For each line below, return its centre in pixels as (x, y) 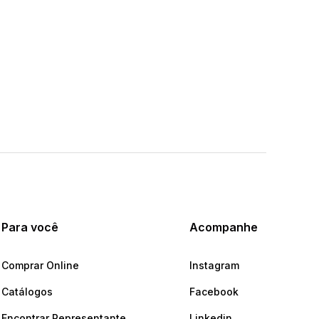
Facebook (214, 292)
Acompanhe (223, 228)
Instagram (214, 266)
